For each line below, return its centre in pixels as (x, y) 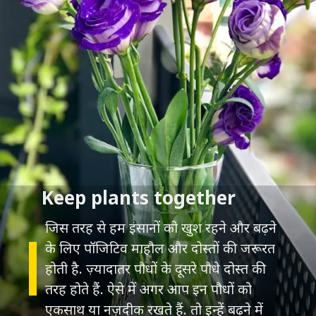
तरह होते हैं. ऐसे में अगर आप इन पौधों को (149, 288)
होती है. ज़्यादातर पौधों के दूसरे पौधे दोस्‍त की (156, 268)
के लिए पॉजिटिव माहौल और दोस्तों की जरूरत (160, 248)
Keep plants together (138, 198)
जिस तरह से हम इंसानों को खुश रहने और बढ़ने (161, 227)
